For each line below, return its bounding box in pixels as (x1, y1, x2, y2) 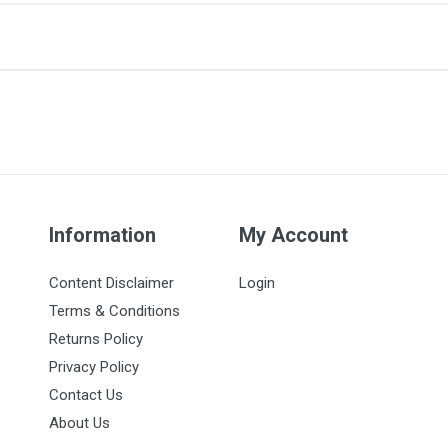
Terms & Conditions (49, 302, 180, 320)
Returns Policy (49, 330, 143, 348)
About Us (49, 414, 110, 432)
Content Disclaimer (49, 274, 174, 292)
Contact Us (49, 386, 123, 404)
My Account (239, 223, 348, 247)
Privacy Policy (49, 358, 139, 376)
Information (49, 223, 156, 247)
